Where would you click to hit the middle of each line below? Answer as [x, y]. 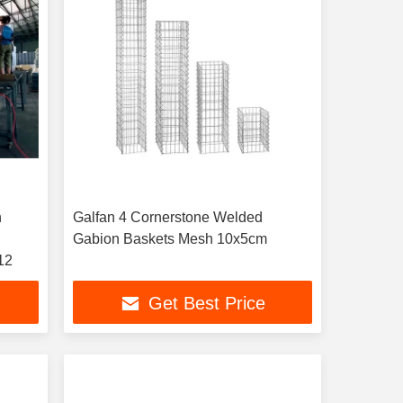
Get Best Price [206, 304]
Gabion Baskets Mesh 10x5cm [170, 239]
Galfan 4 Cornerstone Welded [167, 217]
